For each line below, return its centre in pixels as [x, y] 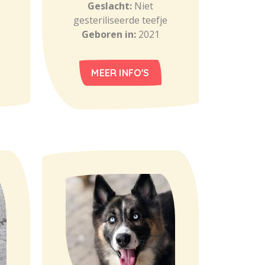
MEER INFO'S [120, 73]
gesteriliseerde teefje [120, 20]
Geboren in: [110, 34]
